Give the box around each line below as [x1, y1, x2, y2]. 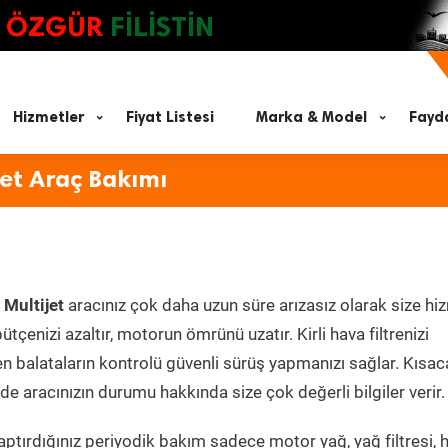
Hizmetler [13, 108, 84, 126]
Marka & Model [256, 108, 367, 126]
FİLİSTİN [110, 10, 214, 43]
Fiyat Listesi [126, 108, 214, 126]
